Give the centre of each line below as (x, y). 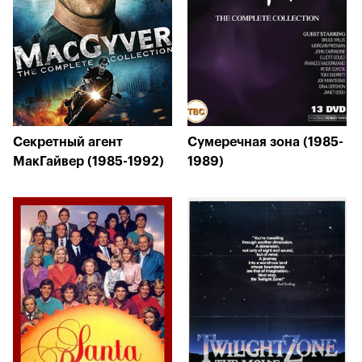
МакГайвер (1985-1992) (88, 162)
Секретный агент (68, 142)
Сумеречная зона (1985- (265, 142)
